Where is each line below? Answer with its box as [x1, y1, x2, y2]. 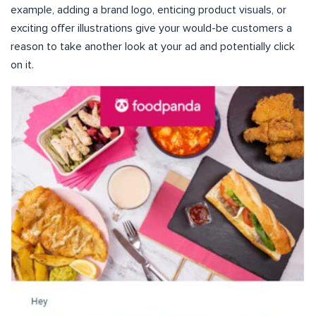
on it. [11, 59, 34, 71]
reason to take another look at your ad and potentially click [11, 41, 295, 53]
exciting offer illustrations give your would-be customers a [11, 23, 292, 35]
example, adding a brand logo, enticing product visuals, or [11, 4, 286, 16]
